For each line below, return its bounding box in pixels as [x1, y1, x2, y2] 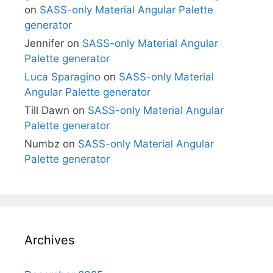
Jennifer [24, 37, 64, 49]
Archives [24, 232, 74, 247]
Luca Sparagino [24, 70, 101, 83]
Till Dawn [24, 104, 69, 116]
